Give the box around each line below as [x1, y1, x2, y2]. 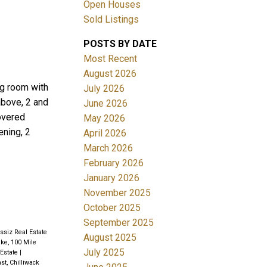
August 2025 [83, 231, 137, 243]
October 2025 [83, 201, 141, 213]
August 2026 [83, 67, 137, 79]
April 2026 [83, 127, 127, 139]
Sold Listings [83, 13, 139, 25]
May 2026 [83, 112, 126, 124]
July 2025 [83, 246, 125, 258]
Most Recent [83, 52, 138, 64]
